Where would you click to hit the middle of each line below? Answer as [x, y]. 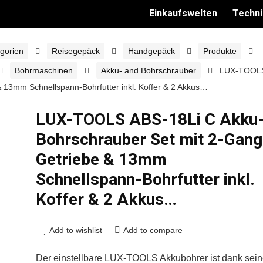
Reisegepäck [76, 51]
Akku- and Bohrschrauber [149, 70]
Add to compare [153, 230]
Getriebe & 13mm [101, 159]
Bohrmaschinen [44, 70]
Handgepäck [151, 51]
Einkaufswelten [183, 13]
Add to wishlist [75, 230]
